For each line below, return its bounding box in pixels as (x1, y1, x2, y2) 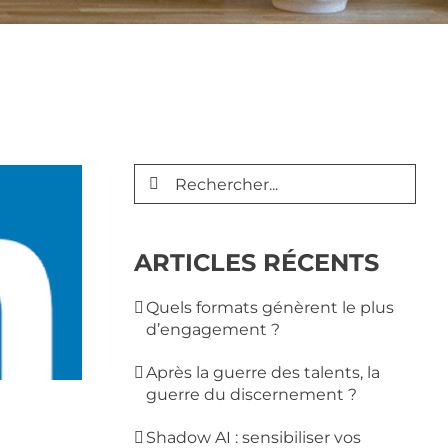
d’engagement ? (146, 320, 281, 339)
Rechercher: (133, 164, 231, 183)
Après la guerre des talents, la (146, 363, 381, 382)
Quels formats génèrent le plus (146, 298, 395, 317)
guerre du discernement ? (146, 385, 358, 404)
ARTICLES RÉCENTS (134, 248, 380, 277)
